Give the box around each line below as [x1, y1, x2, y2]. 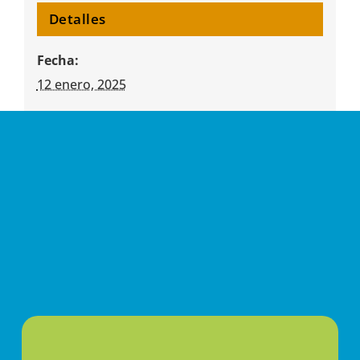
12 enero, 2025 [36, 76, 126, 94]
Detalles [48, 10, 106, 29]
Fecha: [36, 51, 79, 70]
